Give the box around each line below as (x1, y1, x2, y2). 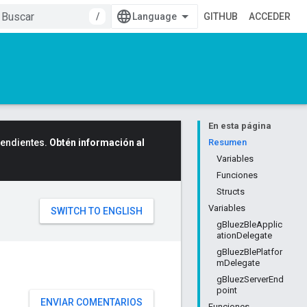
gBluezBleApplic (217, 219, 282, 230)
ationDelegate (217, 230, 272, 241)
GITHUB (204, 11, 238, 22)
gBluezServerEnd (217, 274, 284, 284)
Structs (217, 186, 245, 197)
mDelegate (217, 258, 260, 268)
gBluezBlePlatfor (217, 247, 282, 257)
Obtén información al (49, 137, 145, 148)
